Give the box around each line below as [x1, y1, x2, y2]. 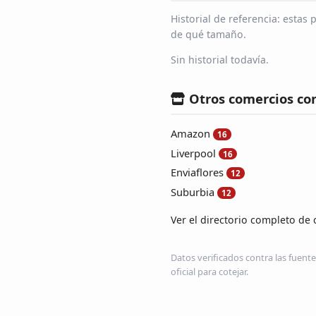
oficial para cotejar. [171, 265, 248, 278]
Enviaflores [171, 165, 224, 180]
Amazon [171, 126, 210, 140]
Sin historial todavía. [171, 53, 269, 67]
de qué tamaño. [171, 28, 246, 42]
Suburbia [171, 185, 214, 200]
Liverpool [171, 145, 216, 160]
